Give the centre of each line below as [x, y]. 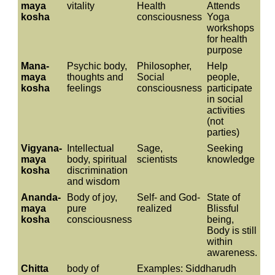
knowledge [231, 159]
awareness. [232, 253]
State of [223, 197]
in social [225, 99]
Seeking [225, 148]
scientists [157, 159]
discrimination [97, 170]
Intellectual [91, 148]
